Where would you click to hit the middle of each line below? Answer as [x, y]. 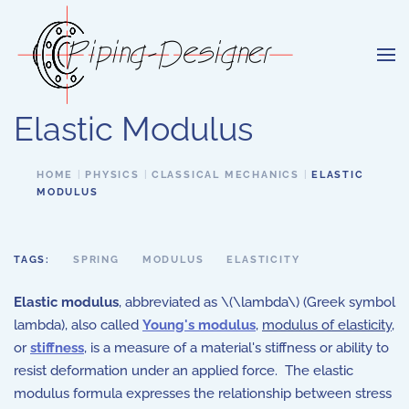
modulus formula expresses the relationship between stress [203, 393]
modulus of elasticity [327, 325]
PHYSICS [112, 175]
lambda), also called [78, 325]
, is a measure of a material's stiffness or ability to [236, 348]
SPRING [96, 260]
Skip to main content [100, 42]
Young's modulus [199, 325]
